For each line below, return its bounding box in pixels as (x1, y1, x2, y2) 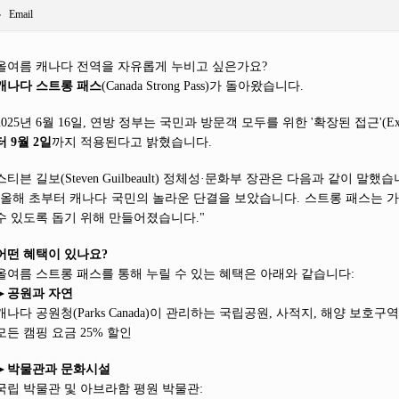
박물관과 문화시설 (7, 362, 110, 376)
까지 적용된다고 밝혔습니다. (52, 135, 212, 149)
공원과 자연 (7, 287, 73, 300)
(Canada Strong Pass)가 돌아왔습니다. (102, 79, 304, 93)
